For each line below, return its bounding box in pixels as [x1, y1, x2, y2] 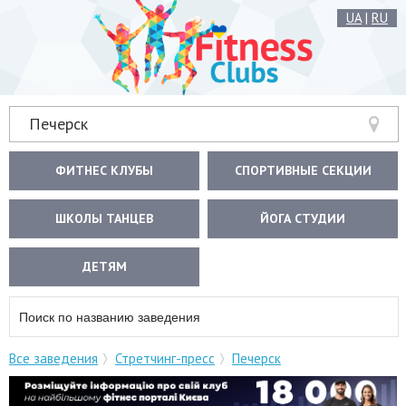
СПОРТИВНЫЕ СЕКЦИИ [234, 162, 372, 179]
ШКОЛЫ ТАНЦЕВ [55, 210, 154, 227]
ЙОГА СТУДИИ [260, 210, 346, 227]
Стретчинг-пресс [115, 350, 215, 367]
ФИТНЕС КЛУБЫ [55, 162, 154, 179]
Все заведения [9, 350, 98, 367]
